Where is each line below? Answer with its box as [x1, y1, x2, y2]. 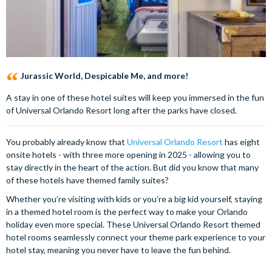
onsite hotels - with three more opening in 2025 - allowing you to [6, 149, 251, 160]
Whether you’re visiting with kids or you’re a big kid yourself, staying [6, 194, 262, 204]
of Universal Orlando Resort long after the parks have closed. [6, 105, 237, 115]
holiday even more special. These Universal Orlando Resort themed [6, 219, 260, 229]
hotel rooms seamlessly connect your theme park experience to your [6, 232, 265, 242]
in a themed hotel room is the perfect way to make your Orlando [6, 206, 248, 217]
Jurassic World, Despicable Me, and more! [21, 70, 188, 81]
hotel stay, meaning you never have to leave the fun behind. [6, 245, 231, 255]
